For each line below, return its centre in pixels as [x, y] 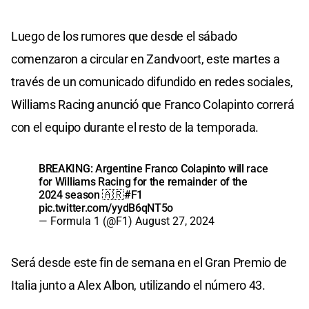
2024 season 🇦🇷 [81, 195]
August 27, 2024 [175, 221]
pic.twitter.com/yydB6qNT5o [106, 208]
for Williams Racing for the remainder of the [143, 182]
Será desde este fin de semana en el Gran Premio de [149, 263]
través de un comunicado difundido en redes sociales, [152, 82]
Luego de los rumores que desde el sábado [124, 37]
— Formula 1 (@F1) [87, 221]
